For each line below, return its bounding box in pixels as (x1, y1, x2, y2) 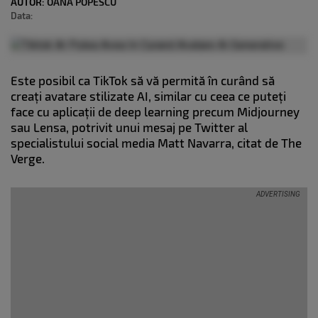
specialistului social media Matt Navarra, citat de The (11, 136, 302, 150)
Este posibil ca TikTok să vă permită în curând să (11, 73, 275, 88)
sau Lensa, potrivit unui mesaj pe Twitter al (11, 120, 248, 135)
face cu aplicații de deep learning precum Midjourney (11, 104, 300, 119)
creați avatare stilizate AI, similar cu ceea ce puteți (11, 89, 286, 104)
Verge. (11, 151, 48, 166)
